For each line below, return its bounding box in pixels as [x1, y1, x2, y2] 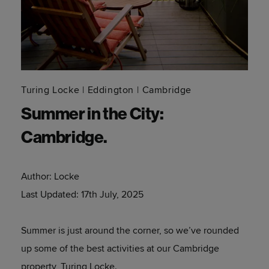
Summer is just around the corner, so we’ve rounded [21, 225, 239, 237]
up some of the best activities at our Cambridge [21, 243, 219, 255]
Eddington [87, 84, 134, 96]
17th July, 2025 [81, 189, 144, 201]
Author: [21, 171, 54, 183]
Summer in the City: [21, 107, 164, 124]
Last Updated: [21, 189, 81, 201]
